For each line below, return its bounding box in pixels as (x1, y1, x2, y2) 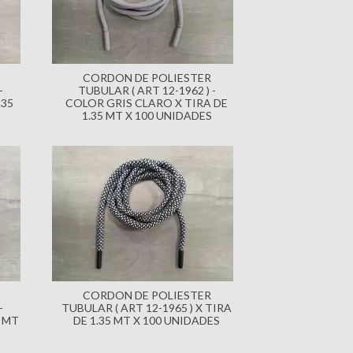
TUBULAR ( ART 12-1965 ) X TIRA (61, 301, 232, 315)
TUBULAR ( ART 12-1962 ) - (77, 83, 216, 97)
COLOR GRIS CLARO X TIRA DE (65, 95, 228, 110)
